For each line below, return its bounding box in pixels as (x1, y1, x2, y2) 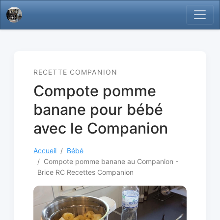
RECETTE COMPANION (33, 68, 118, 76)
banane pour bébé (33, 101, 163, 118)
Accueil (33, 146, 56, 155)
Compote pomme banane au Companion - (44, 157, 178, 165)
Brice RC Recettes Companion (37, 168, 134, 176)
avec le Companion (33, 119, 168, 137)
